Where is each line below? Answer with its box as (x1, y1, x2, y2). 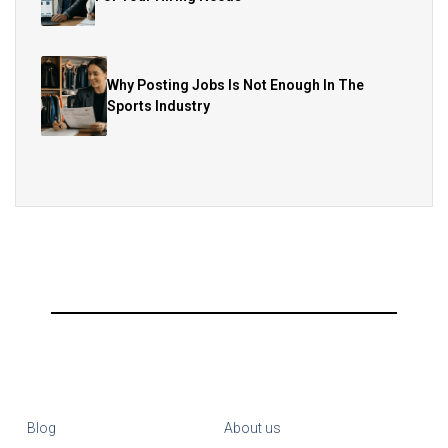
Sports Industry (107, 97, 211, 114)
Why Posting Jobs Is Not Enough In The (107, 76, 365, 93)
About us (224, 419, 281, 436)
